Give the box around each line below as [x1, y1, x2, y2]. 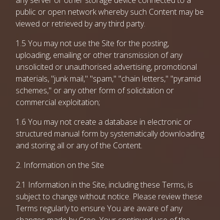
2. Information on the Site [16, 160, 104, 170]
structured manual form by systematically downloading [16, 128, 204, 139]
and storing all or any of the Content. [16, 140, 142, 151]
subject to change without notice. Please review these [16, 191, 202, 202]
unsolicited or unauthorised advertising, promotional [16, 61, 197, 72]
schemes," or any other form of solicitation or [16, 85, 174, 96]
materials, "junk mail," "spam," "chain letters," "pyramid [16, 73, 201, 84]
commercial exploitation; [16, 97, 100, 108]
